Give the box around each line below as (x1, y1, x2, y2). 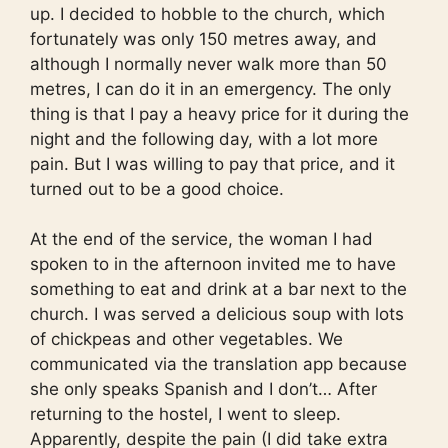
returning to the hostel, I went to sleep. (30, 404, 341, 425)
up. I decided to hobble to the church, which (30, 3, 385, 24)
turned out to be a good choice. (30, 178, 284, 199)
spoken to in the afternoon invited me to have (30, 254, 396, 275)
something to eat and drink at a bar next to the (30, 279, 407, 300)
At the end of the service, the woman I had (30, 229, 373, 250)
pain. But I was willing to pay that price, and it (30, 153, 395, 174)
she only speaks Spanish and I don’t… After (30, 379, 377, 400)
